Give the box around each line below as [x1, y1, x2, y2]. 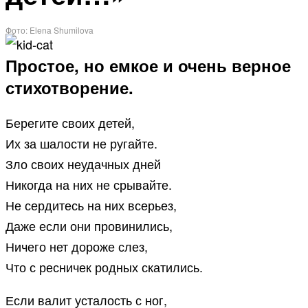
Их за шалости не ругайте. [5, 134, 157, 153]
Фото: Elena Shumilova [5, 24, 93, 36]
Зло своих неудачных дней [5, 155, 161, 173]
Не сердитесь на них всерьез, [5, 196, 177, 214]
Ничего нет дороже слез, [5, 237, 148, 256]
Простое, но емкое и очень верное [5, 54, 291, 78]
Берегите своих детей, [5, 113, 135, 132]
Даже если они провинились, [5, 217, 173, 235]
